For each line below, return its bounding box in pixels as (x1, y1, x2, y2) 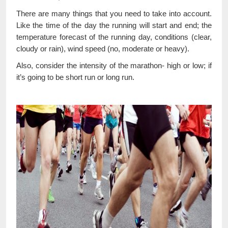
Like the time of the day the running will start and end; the (16, 20, 212, 30)
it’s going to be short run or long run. (16, 72, 134, 81)
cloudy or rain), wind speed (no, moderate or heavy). (16, 44, 189, 53)
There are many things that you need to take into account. (16, 9, 212, 18)
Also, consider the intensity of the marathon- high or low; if (16, 61, 212, 70)
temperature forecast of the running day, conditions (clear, (16, 32, 212, 41)
